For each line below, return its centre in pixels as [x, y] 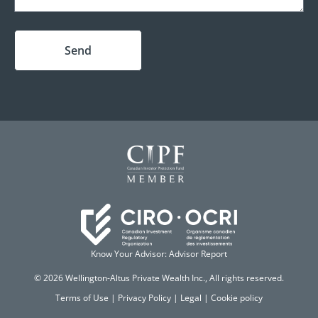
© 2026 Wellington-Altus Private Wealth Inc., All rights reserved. [159, 278]
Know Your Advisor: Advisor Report [159, 253]
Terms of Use [82, 297]
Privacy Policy [143, 297]
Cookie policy [237, 297]
